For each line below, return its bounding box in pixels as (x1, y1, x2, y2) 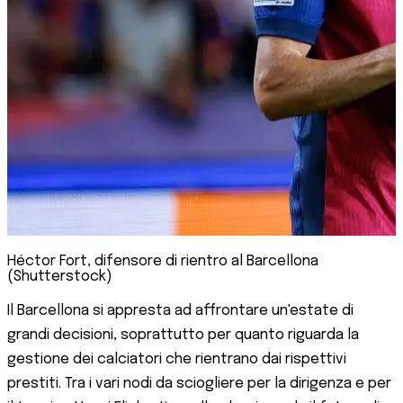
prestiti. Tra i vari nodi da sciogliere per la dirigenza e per (7, 375, 391, 391)
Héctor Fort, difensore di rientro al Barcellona (7, 253, 318, 269)
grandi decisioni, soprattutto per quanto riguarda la (7, 327, 359, 343)
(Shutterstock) (7, 268, 112, 284)
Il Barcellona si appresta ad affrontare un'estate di (7, 302, 354, 318)
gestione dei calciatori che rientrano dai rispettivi (7, 351, 346, 367)
